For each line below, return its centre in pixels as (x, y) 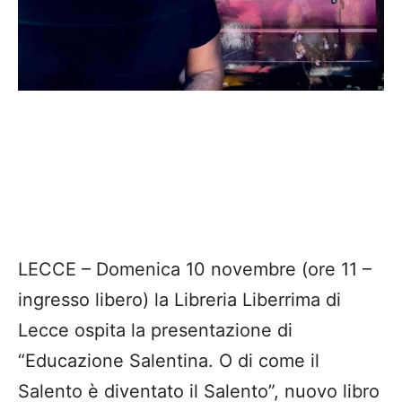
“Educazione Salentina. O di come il (169, 360)
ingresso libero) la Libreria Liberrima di (179, 299)
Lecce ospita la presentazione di (155, 330)
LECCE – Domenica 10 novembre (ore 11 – (195, 269)
